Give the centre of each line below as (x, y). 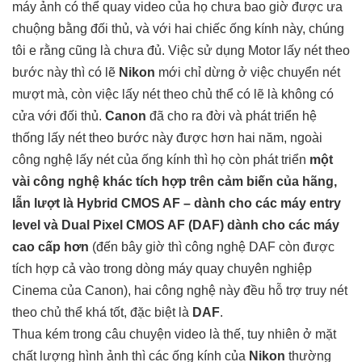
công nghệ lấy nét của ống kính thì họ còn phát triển (161, 160)
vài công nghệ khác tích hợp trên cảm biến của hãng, (175, 182)
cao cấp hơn (51, 247)
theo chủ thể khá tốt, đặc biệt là (102, 313)
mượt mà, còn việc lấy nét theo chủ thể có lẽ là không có (173, 95)
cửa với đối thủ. (59, 116)
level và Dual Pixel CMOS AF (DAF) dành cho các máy (176, 225)
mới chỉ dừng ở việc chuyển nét (248, 73)
